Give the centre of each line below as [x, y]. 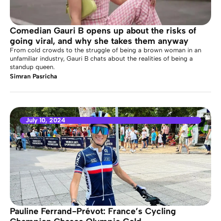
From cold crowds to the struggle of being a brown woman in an [106, 50]
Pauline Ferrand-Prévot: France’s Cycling [93, 211]
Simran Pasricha [34, 76]
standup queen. [32, 67]
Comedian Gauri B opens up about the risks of [103, 30]
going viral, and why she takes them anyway [99, 41]
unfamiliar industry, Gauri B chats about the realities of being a [101, 58]
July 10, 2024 [45, 120]
